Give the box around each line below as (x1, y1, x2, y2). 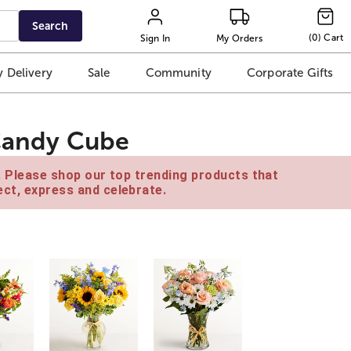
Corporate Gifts (246, 66, 334, 80)
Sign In (139, 32, 171, 44)
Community (145, 66, 212, 80)
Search (32, 20, 69, 32)
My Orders (216, 32, 263, 44)
